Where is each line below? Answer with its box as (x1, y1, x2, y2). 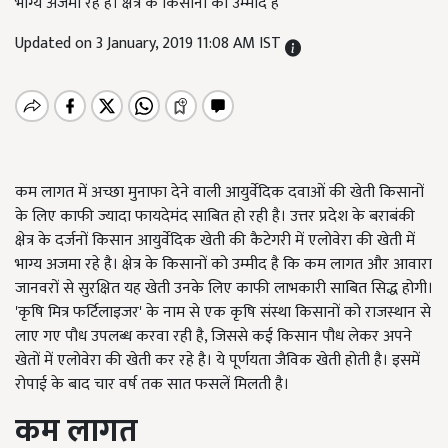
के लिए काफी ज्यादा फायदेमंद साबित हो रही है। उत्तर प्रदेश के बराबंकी (15, 203, 415, 230)
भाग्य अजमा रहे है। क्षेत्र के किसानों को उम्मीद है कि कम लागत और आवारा (15, 251, 432, 278)
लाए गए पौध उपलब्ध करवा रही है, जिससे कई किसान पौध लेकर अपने (15, 323, 412, 350)
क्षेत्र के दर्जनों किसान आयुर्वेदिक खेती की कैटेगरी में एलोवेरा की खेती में (15, 227, 415, 254)
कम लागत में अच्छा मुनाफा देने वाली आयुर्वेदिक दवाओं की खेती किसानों (15, 179, 424, 206)
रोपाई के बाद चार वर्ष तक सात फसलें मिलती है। (15, 371, 289, 398)
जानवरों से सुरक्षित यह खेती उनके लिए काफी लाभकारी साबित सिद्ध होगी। (15, 275, 433, 302)
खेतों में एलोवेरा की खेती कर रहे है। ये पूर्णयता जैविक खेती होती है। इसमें (15, 347, 420, 374)
